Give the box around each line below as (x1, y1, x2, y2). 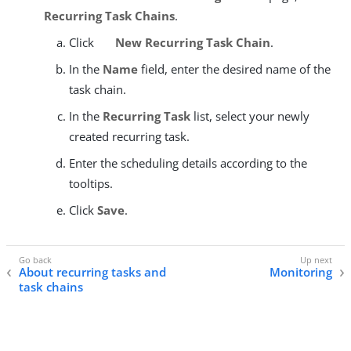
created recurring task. (69, 128, 190, 144)
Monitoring (270, 264, 332, 280)
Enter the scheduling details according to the (69, 154, 307, 171)
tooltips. (69, 175, 113, 191)
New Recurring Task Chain (111, 34, 270, 50)
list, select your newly (190, 107, 309, 124)
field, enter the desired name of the (138, 60, 331, 77)
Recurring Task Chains (44, 7, 175, 24)
